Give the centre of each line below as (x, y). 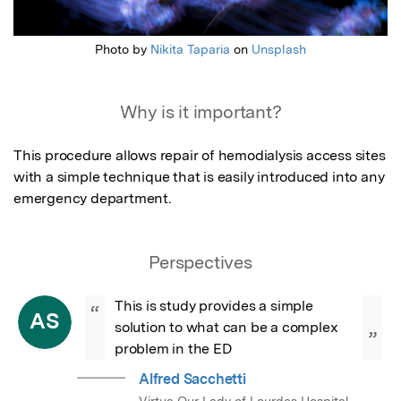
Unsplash (279, 50)
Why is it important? (200, 112)
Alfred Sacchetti (192, 380)
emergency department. (93, 199)
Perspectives (200, 263)
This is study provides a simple (214, 306)
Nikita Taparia (190, 50)
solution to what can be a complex (226, 328)
